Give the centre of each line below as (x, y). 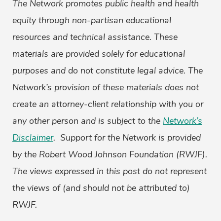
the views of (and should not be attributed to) (101, 188)
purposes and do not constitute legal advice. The (108, 71)
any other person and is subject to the (88, 121)
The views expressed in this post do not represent (110, 171)
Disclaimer (33, 138)
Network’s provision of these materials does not (106, 88)
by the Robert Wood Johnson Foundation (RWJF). (110, 155)
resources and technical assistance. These (95, 37)
